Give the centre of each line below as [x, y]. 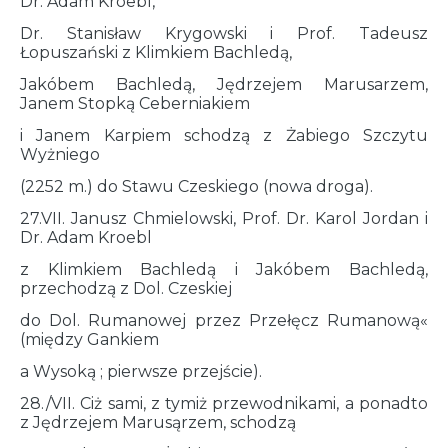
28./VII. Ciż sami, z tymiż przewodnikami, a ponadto [224, 404]
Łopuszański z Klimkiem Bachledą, [156, 53]
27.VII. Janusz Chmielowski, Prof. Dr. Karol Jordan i [224, 219]
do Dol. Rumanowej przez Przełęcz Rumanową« [224, 321]
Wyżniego [60, 155]
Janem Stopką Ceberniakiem [135, 104]
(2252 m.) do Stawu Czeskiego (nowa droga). [196, 187]
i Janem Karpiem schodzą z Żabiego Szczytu [224, 136]
